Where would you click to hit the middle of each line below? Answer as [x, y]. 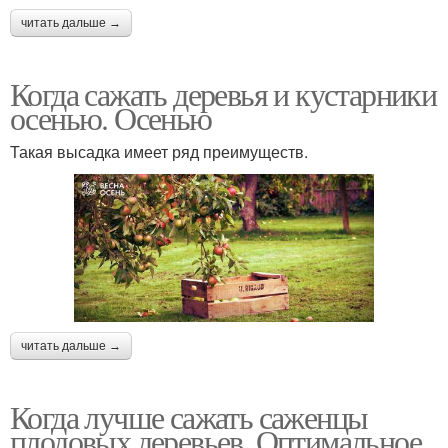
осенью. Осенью [111, 117]
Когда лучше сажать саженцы [189, 417]
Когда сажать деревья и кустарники [223, 93]
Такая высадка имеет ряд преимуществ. [159, 151]
